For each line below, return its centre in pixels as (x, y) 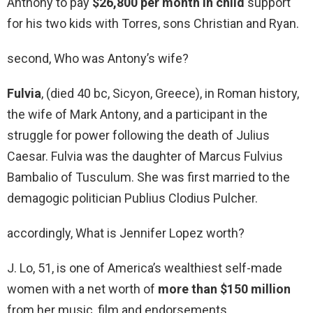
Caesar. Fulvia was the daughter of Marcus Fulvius (145, 156)
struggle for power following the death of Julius (138, 136)
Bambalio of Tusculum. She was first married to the (148, 177)
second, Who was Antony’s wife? (98, 59)
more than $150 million (224, 289)
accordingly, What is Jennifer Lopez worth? (126, 233)
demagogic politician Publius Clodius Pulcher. (132, 198)
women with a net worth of (82, 289)
